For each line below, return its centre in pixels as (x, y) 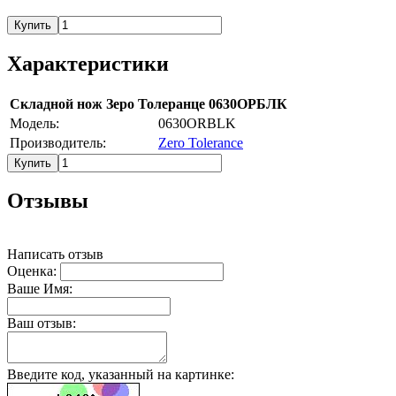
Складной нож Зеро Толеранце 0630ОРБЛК (148, 103)
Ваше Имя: (40, 289)
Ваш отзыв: (42, 324)
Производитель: (58, 142)
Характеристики (88, 63)
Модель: (34, 123)
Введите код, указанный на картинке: (121, 375)
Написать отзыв (55, 255)
